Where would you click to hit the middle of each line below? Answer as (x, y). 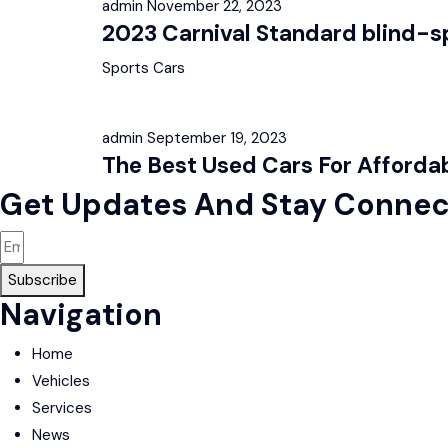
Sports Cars (143, 68)
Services (62, 408)
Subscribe (42, 280)
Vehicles (61, 381)
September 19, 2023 (217, 138)
